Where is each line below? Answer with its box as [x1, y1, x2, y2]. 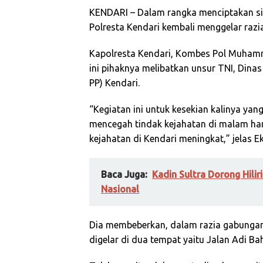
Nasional [101, 184, 139, 194]
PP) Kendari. [89, 77, 140, 88]
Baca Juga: [101, 169, 147, 180]
